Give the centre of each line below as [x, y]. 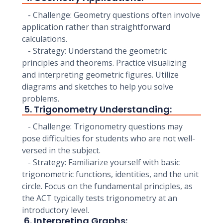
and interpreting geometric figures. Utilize [100, 75]
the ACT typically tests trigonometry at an [100, 198]
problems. [41, 99]
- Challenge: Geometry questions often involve [111, 15]
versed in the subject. [61, 150]
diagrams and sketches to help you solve [98, 87]
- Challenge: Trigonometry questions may [102, 126]
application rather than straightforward [96, 27]
